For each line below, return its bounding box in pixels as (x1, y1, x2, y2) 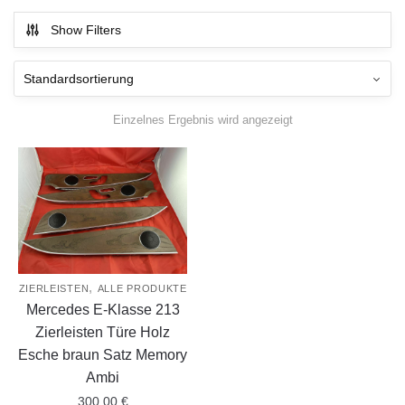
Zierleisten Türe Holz (35, 325, 171, 341)
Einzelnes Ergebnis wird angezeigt (112, 112, 293, 127)
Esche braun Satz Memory (18, 347, 188, 363)
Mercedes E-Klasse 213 (25, 302, 180, 318)
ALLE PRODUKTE (97, 283, 187, 295)
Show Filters (51, 23, 121, 38)
